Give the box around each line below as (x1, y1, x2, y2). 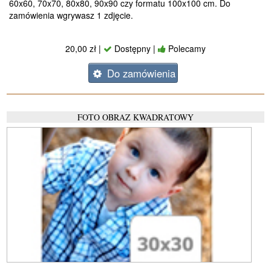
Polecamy (166, 42, 206, 55)
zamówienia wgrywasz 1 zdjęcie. (8, 9, 133, 22)
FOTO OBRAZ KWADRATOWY (77, 111, 194, 123)
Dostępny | (112, 42, 158, 55)
